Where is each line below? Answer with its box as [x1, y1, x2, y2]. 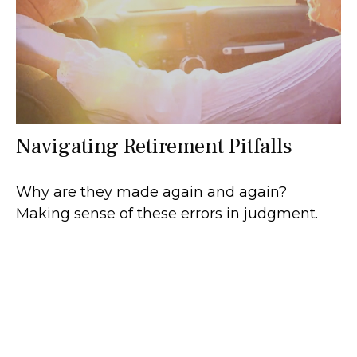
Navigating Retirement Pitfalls [16, 132, 292, 161]
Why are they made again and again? [16, 183, 287, 202]
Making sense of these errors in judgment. [16, 205, 318, 223]
